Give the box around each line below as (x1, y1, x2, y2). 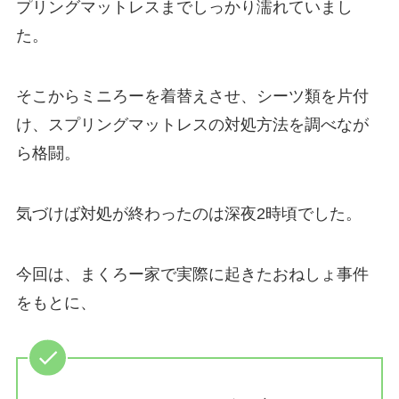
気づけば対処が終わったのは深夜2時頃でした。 (15, 204, 362, 223)
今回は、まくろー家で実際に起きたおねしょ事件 (15, 265, 369, 283)
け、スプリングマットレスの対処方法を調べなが (15, 116, 369, 134)
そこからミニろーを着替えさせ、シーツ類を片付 (15, 87, 369, 106)
